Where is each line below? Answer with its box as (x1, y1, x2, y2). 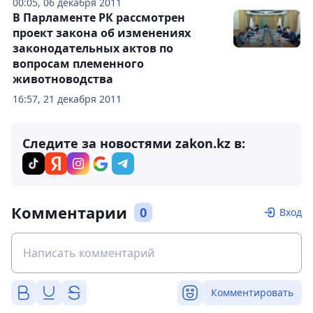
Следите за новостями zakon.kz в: (22, 135, 245, 152)
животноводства (13, 71, 113, 87)
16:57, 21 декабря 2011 (13, 92, 122, 106)
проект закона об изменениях (13, 25, 191, 41)
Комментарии (11, 202, 127, 224)
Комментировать (211, 286, 293, 300)
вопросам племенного (13, 56, 144, 72)
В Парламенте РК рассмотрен (13, 10, 185, 26)
